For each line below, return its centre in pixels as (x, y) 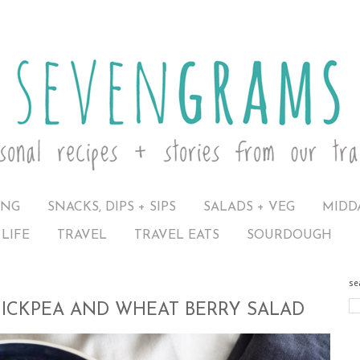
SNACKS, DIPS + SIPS (112, 207)
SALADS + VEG (249, 207)
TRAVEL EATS (177, 235)
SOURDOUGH (289, 235)
